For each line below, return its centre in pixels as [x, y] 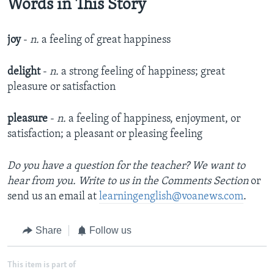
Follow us [110, 231]
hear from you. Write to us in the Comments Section [129, 182]
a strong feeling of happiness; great [143, 72]
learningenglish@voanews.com [171, 197]
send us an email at [53, 197]
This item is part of [42, 265]
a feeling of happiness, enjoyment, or [154, 119]
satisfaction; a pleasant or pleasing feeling [105, 135]
